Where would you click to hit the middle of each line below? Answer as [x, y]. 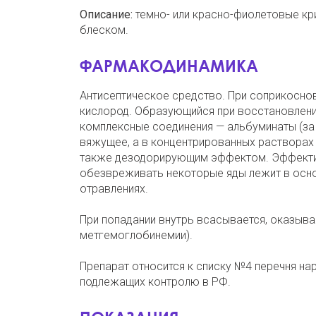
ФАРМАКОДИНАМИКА [169, 65]
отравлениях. [114, 188]
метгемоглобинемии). [136, 235]
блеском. [104, 30]
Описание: [106, 14]
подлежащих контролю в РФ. [155, 281]
